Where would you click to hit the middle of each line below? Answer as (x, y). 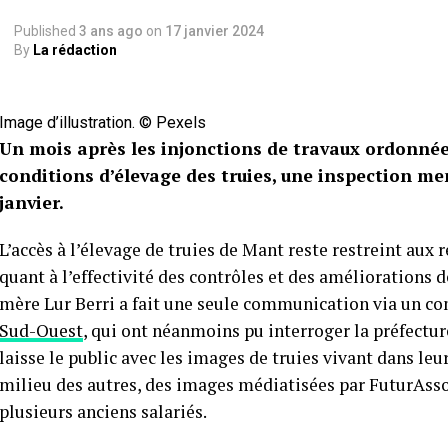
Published (45, 31)
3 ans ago (111, 31)
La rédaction (75, 50)
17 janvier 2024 (214, 31)
